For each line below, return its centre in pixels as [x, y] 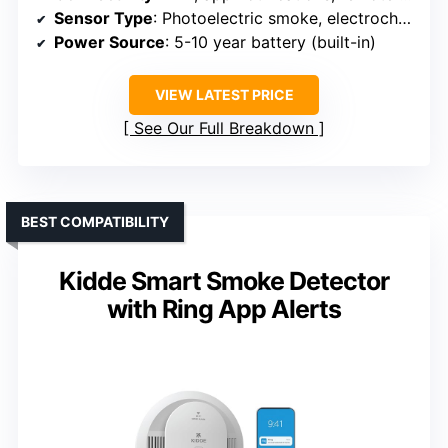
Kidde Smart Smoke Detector [224, 281]
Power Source [109, 42]
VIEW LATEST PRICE [224, 95]
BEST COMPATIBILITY [95, 222]
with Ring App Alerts [224, 309]
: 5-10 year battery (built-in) [270, 42]
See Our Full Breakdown [224, 128]
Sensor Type [103, 18]
